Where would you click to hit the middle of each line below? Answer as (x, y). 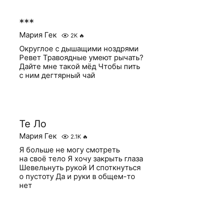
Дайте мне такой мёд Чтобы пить (80, 66)
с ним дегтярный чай (57, 75)
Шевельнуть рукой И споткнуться (80, 167)
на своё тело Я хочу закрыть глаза (81, 159)
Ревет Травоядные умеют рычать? (82, 57)
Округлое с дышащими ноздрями (79, 49)
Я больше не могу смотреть (70, 150)
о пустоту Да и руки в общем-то (77, 176)
